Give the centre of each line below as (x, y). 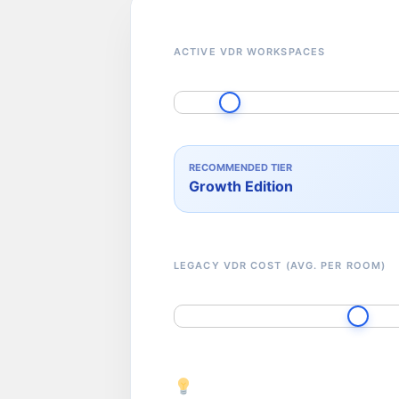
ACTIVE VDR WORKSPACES (250, 51)
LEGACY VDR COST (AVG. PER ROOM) (280, 265)
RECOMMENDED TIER (240, 167)
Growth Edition (241, 186)
